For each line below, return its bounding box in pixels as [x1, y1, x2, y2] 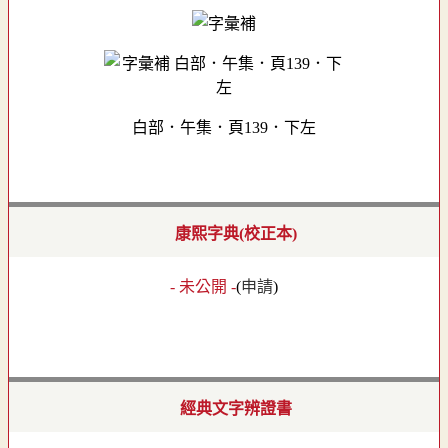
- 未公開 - [170, 278, 236, 296]
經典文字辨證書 [180, 399, 292, 417]
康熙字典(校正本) [175, 225, 297, 243]
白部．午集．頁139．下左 [132, 119, 316, 137]
